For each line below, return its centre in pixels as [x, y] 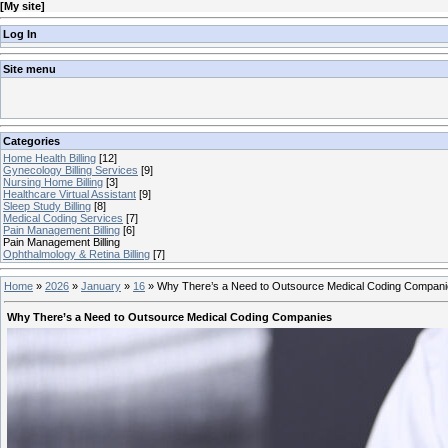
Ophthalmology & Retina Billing [76, 253]
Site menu [29, 69]
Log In [20, 33]
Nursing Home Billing [53, 181]
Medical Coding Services [63, 217]
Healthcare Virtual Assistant [69, 193]
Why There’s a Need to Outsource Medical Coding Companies [169, 317]
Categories [31, 140]
